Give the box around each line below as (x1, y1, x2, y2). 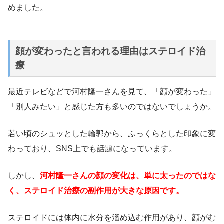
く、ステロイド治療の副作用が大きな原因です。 (8, 186, 184, 195)
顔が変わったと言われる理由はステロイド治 (15, 45, 205, 56)
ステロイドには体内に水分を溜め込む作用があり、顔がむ (8, 213, 216, 222)
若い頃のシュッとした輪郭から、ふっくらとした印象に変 (8, 129, 216, 138)
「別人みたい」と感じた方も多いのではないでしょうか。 (8, 102, 216, 111)
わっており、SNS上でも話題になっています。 (8, 144, 177, 153)
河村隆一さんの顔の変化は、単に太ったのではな (40, 171, 216, 180)
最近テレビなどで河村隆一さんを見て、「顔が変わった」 (8, 87, 216, 96)
